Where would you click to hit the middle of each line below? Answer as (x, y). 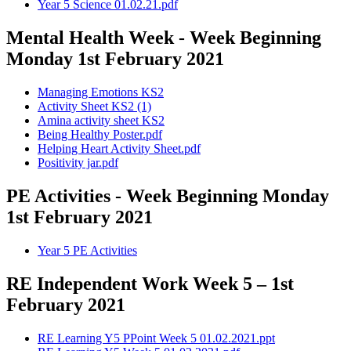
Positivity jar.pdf (78, 162)
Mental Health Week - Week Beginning (164, 37)
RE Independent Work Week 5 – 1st (150, 283)
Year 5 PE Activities (87, 250)
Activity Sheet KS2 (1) (94, 106)
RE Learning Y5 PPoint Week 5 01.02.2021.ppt (156, 338)
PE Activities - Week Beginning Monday (168, 195)
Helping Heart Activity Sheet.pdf (119, 148)
